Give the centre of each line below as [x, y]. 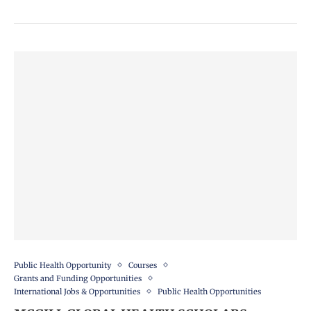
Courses [143, 265]
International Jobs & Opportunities [77, 291]
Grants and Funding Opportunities [78, 278]
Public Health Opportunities [209, 291]
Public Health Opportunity [62, 265]
